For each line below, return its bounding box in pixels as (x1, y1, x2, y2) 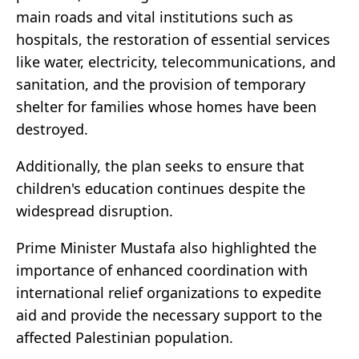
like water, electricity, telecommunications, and (16, 52, 336, 72)
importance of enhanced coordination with (16, 260, 308, 280)
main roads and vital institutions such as (16, 7, 293, 27)
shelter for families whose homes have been (16, 97, 317, 117)
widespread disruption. (16, 201, 173, 221)
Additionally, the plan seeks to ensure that (16, 156, 305, 176)
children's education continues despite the (16, 179, 305, 199)
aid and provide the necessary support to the (16, 305, 322, 325)
